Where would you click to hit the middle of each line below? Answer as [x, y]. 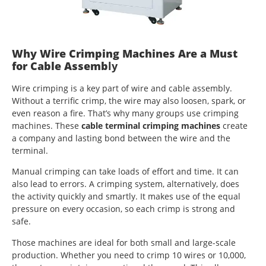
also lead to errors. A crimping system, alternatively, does [126, 184]
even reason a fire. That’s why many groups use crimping [125, 113]
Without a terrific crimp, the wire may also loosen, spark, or [129, 100]
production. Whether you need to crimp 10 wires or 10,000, [129, 255]
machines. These [47, 125]
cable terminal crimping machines [151, 125]
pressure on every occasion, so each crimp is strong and [123, 209]
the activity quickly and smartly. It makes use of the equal [126, 197]
